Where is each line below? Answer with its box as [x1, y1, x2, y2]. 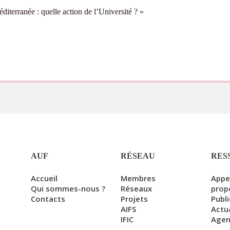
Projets [121, 194, 148, 204]
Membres [121, 173, 156, 183]
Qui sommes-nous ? [30, 183, 105, 194]
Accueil [30, 173, 57, 183]
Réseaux [121, 183, 152, 194]
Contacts [30, 194, 65, 204]
